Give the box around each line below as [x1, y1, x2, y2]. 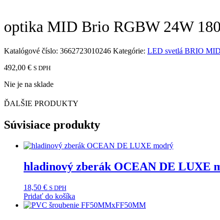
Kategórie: [113, 46, 145, 55]
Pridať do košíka [24, 192, 75, 201]
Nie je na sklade [4, 80, 54, 88]
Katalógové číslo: [4, 46, 60, 55]
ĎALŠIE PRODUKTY [4, 99, 79, 108]
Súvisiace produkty [4, 118, 100, 132]
